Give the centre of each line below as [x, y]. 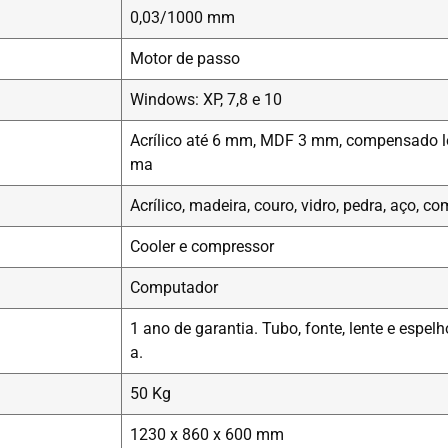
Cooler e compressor [202, 247]
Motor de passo [185, 59]
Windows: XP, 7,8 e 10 [206, 100]
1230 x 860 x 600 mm [207, 435]
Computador [174, 288]
